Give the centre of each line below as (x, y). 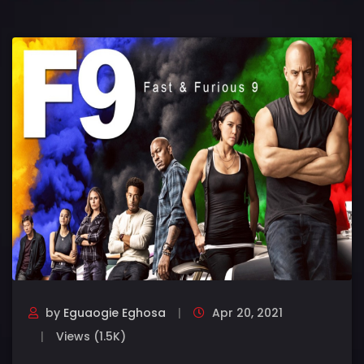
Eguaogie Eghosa (115, 312)
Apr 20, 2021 (246, 312)
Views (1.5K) (91, 336)
